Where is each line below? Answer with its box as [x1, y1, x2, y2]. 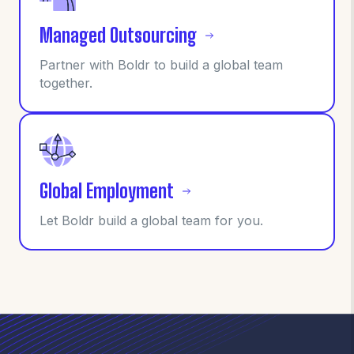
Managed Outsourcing [40, 24, 197, 47]
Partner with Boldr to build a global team [40, 57, 283, 73]
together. [40, 75, 92, 92]
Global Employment [40, 179, 174, 203]
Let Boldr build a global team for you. [40, 213, 263, 229]
